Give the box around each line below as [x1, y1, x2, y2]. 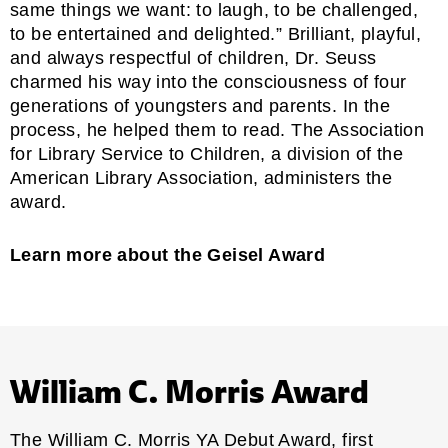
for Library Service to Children [10, 143, 261, 164]
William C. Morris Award [10, 369, 369, 413]
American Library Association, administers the [10, 167, 392, 188]
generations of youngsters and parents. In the [10, 95, 390, 116]
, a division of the [260, 143, 404, 164]
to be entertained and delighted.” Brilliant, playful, [10, 23, 422, 44]
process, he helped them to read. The [10, 119, 328, 140]
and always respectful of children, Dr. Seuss [10, 47, 377, 68]
